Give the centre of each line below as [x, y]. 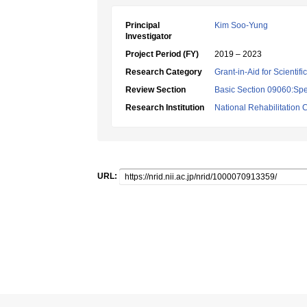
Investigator [149, 36]
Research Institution [165, 108]
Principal [143, 25]
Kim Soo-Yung [241, 25]
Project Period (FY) [162, 54]
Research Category [164, 72]
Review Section [156, 90]
